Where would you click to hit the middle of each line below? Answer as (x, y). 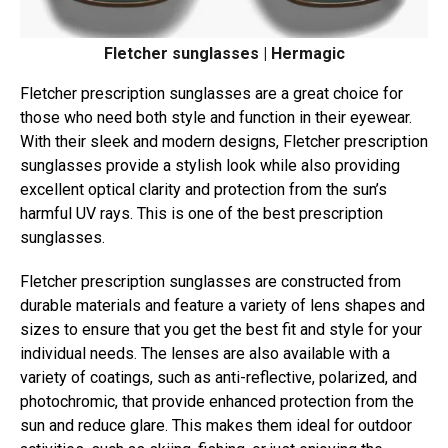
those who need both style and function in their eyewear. (216, 118)
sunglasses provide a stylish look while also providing (210, 166)
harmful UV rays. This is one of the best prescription (201, 214)
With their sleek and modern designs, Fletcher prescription (224, 142)
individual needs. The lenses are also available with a (205, 354)
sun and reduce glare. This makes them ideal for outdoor (216, 426)
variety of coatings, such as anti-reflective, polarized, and (218, 378)
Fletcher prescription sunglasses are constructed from (210, 282)
